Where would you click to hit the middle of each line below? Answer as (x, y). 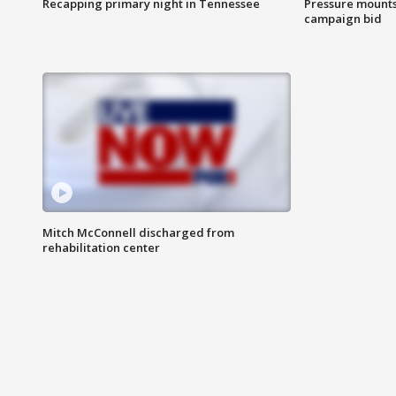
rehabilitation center (101, 248)
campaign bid (343, 19)
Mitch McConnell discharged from (138, 233)
